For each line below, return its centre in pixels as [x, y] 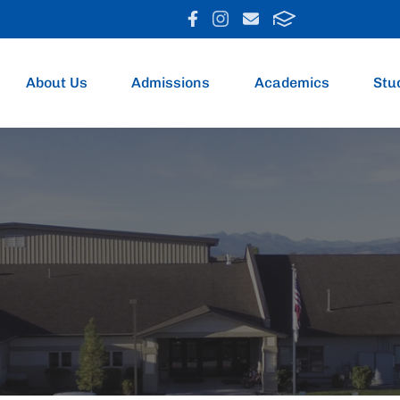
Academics [292, 82]
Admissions [171, 82]
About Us [56, 82]
